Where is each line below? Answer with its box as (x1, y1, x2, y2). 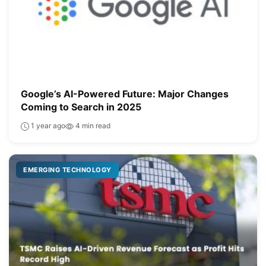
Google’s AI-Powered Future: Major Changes (21, 88, 229, 100)
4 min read (74, 121, 110, 131)
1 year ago (29, 121, 65, 131)
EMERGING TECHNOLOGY (23, 166, 112, 175)
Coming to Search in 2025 (21, 101, 141, 113)
